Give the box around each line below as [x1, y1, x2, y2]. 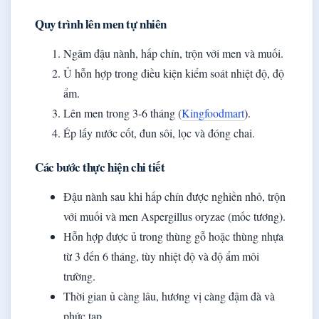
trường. [63, 268, 95, 284]
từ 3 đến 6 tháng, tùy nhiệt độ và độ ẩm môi [63, 249, 259, 264]
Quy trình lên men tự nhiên [35, 15, 167, 33]
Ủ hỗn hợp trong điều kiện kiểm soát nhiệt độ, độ [63, 66, 284, 81]
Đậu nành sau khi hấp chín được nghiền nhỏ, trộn [63, 189, 286, 204]
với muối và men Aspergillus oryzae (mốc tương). [63, 209, 286, 224]
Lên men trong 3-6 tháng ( [63, 105, 182, 121]
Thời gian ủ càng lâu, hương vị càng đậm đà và [63, 288, 275, 304]
